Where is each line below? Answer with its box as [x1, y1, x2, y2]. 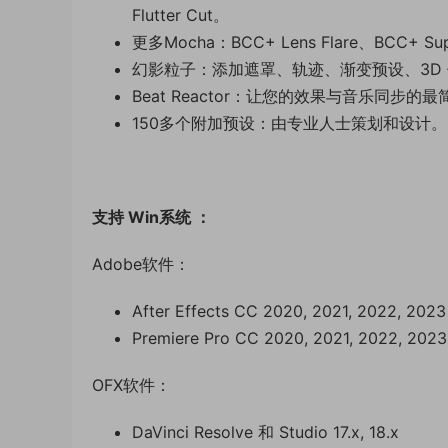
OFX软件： [92, 375, 171, 395]
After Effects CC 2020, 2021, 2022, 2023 [132, 301, 446, 321]
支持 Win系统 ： [92, 207, 211, 227]
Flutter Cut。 [132, 5, 229, 25]
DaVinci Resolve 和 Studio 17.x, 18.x [132, 422, 399, 442]
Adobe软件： [92, 254, 190, 274]
